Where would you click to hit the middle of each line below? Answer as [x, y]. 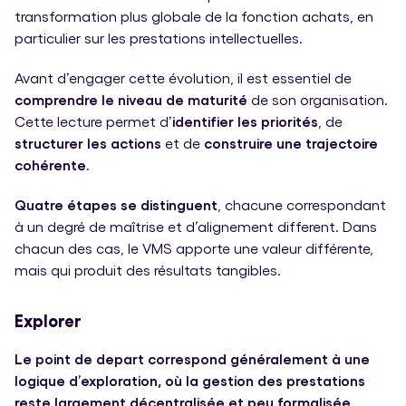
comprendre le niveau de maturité [133, 100]
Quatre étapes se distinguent [116, 205]
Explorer [48, 320]
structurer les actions [88, 143]
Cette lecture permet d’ [93, 121]
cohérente [50, 165]
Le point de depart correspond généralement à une [192, 358]
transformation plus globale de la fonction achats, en [194, 16]
